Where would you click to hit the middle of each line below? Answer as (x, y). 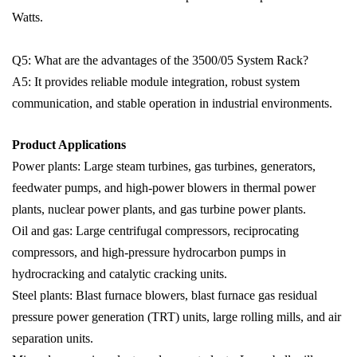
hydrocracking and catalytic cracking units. (120, 274)
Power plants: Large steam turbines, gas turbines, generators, (164, 167)
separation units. (53, 339)
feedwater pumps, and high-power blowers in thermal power (164, 188)
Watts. (27, 18)
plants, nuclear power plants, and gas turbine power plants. (159, 210)
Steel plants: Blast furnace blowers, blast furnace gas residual (165, 296)
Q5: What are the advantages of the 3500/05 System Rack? (160, 61)
